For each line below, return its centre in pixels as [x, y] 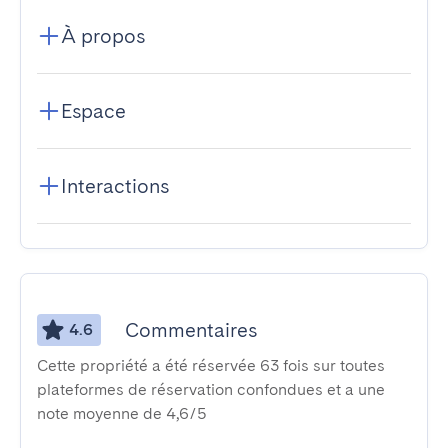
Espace [93, 111]
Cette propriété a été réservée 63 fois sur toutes [211, 365]
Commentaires [191, 330]
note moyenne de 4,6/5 [122, 413]
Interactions [115, 186]
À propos [103, 36]
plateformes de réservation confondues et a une [211, 389]
